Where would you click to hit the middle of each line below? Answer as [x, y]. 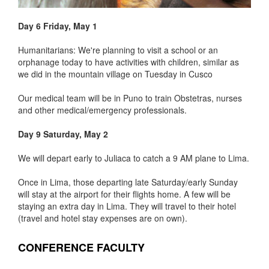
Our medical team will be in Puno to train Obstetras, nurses [130, 98]
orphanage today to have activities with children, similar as [128, 62]
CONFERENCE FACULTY [81, 247]
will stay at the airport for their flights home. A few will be [124, 194]
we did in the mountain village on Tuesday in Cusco [115, 74]
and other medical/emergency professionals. [102, 110]
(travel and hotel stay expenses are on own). [103, 218]
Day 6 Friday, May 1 [58, 26]
